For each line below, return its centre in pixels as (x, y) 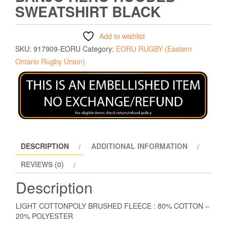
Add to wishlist (122, 36)
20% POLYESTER (44, 216)
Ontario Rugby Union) (50, 62)
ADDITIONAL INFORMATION (139, 146)
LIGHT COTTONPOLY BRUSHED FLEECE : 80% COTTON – (112, 206)
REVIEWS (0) (42, 164)
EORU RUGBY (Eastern (154, 49)
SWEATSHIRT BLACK (88, 12)
